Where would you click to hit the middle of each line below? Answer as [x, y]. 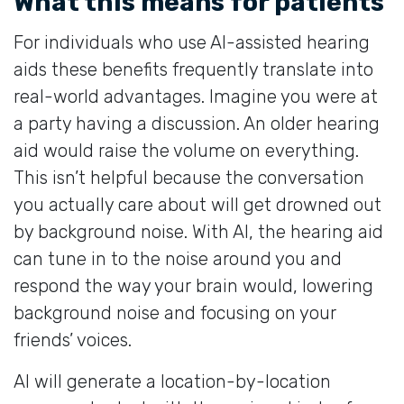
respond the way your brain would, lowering [193, 285]
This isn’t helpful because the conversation [189, 177]
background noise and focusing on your [175, 312]
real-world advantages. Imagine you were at [196, 96]
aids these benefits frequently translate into [193, 69]
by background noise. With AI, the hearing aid [198, 231]
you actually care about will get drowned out [197, 204]
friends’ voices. [73, 340]
